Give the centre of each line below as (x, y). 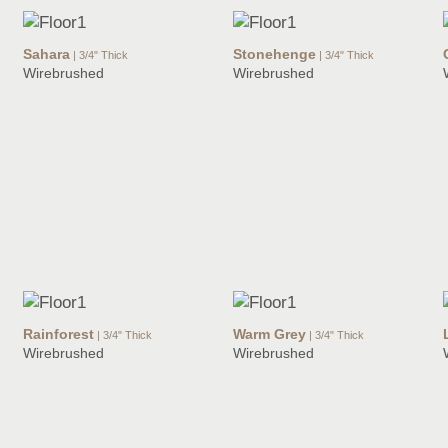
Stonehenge (274, 54)
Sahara (46, 54)
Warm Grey (269, 334)
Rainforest (58, 334)
